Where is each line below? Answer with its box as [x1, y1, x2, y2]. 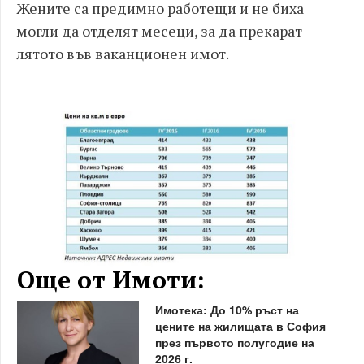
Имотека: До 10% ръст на [154, 301, 299, 318]
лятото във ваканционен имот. [16, 44, 229, 64]
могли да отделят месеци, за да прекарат [16, 21, 302, 41]
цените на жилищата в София [154, 318, 326, 335]
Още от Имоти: [17, 263, 205, 297]
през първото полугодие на [154, 334, 314, 351]
